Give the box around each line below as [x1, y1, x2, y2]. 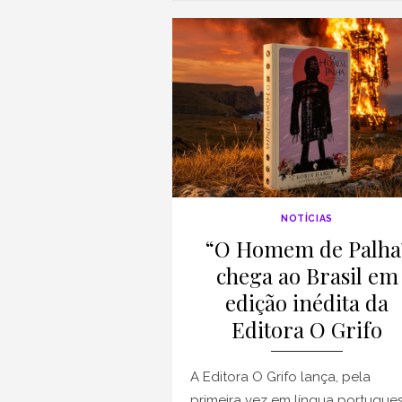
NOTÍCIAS [281, 212, 333, 223]
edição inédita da [225, 287, 389, 317]
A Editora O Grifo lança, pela [190, 368, 371, 385]
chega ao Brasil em [215, 260, 398, 290]
